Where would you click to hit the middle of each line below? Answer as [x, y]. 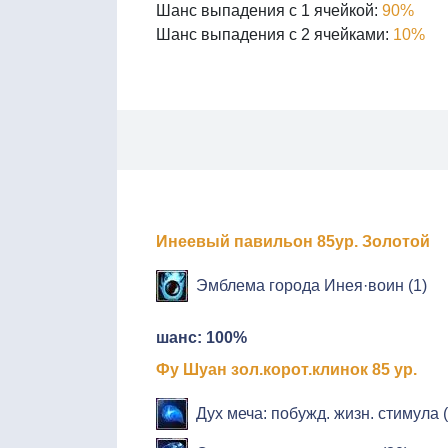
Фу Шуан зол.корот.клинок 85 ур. [286, 369]
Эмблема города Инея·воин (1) [311, 285]
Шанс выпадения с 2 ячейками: [274, 34]
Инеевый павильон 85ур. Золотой [293, 241]
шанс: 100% [201, 337]
